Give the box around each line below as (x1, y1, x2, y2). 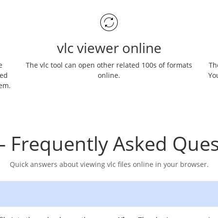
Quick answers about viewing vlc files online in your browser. (9, 159, 209, 169)
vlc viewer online (56, 38, 162, 57)
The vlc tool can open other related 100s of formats (26, 60, 192, 70)
